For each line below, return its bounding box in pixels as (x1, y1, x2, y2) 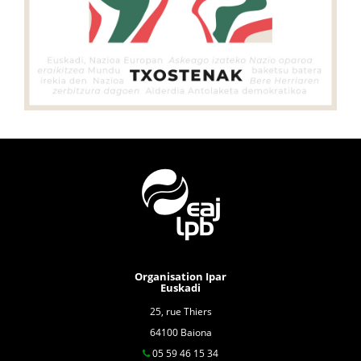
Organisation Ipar (135, 268, 226, 284)
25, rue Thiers (149, 304, 212, 318)
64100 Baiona (149, 325, 212, 339)
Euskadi (160, 280, 201, 295)
